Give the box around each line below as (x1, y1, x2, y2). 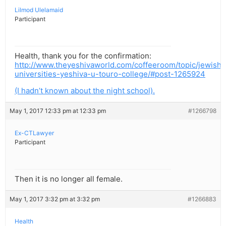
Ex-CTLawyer (15, 129, 54, 137)
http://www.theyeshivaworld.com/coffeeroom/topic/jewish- (15, 60, 225, 70)
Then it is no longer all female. (15, 174, 123, 184)
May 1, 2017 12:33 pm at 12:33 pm (10, 107, 106, 115)
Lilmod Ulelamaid (15, 6, 63, 14)
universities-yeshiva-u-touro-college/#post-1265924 (15, 69, 205, 79)
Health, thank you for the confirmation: (15, 51, 151, 61)
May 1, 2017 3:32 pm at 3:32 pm (10, 195, 100, 203)
